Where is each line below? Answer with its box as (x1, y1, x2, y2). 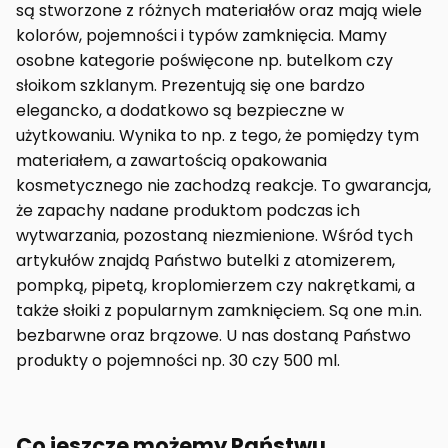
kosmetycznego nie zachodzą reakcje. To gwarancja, (16, 173, 431, 197)
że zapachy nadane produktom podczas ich (16, 198, 360, 222)
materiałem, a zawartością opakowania (16, 148, 327, 172)
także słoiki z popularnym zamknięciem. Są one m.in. (16, 298, 422, 322)
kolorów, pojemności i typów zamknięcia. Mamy (16, 23, 387, 47)
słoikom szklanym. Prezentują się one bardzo (16, 73, 365, 97)
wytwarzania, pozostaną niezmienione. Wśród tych (16, 223, 413, 247)
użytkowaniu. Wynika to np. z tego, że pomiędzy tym (16, 123, 419, 147)
